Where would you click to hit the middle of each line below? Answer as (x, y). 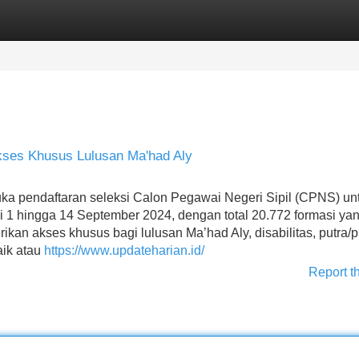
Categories (33, 20)
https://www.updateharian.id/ (124, 250)
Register (112, 20)
